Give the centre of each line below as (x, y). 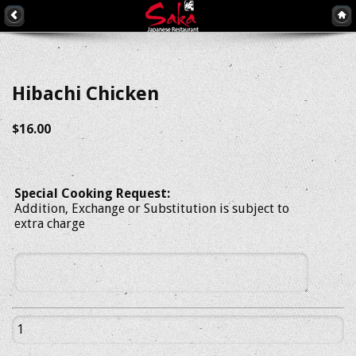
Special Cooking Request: (92, 194)
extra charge (50, 224)
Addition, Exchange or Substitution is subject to (152, 209)
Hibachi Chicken (85, 93)
